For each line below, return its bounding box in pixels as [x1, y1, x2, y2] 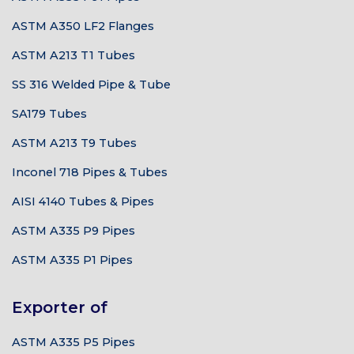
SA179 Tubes [12, 107, 87, 121]
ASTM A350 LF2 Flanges [12, 19, 154, 33]
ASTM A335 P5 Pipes [12, 335, 135, 349]
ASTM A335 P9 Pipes [12, 224, 135, 238]
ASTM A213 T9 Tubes [12, 136, 137, 150]
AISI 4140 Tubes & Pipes [12, 194, 154, 209]
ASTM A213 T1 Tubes [12, 48, 135, 62]
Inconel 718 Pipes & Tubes [12, 165, 168, 179]
